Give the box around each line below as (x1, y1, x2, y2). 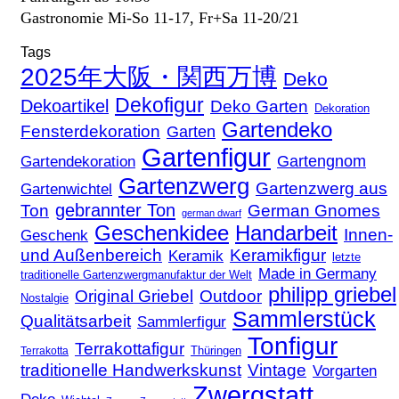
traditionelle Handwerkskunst (20, 360, 241, 379)
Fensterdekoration (20, 121, 160, 141)
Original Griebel (75, 286, 193, 305)
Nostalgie (20, 290, 69, 305)
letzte (332, 249, 361, 264)
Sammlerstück (232, 306, 376, 331)
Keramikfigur (230, 245, 326, 265)
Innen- (344, 224, 393, 244)
